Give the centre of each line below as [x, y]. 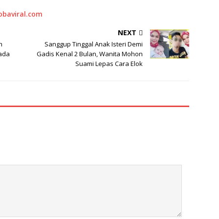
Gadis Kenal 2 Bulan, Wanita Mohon [90, 54]
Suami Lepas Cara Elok [109, 64]
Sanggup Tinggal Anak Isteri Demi [94, 44]
